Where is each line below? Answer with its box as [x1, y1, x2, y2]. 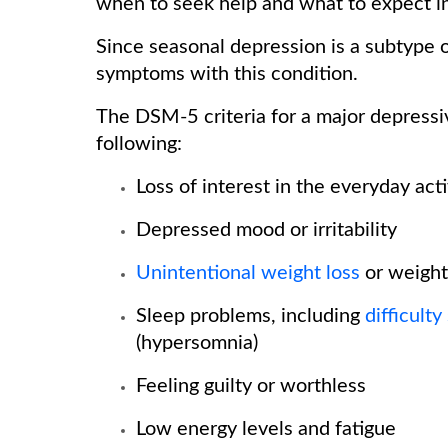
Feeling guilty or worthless [136, 376, 371, 396]
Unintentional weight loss [136, 263, 360, 283]
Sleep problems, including [136, 306, 365, 326]
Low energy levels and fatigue [136, 419, 401, 439]
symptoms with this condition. [96, 64, 363, 84]
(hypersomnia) [136, 333, 263, 353]
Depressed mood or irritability [136, 220, 402, 240]
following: [96, 134, 182, 154]
